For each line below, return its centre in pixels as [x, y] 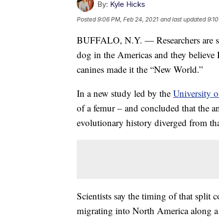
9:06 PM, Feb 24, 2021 [128, 20]
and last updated [183, 20]
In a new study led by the [125, 93]
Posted [87, 20]
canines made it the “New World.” [140, 69]
